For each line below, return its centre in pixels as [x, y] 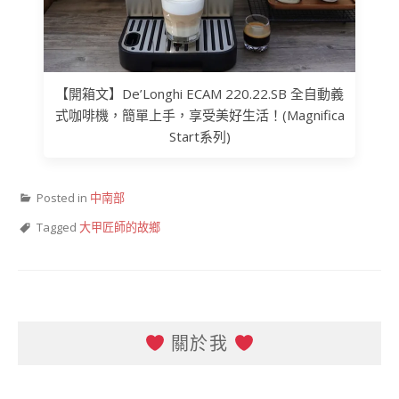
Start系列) [199, 136]
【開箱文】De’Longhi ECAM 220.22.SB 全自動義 [199, 93]
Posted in [63, 197]
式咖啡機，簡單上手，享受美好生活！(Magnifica [199, 114]
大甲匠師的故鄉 [120, 227]
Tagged [58, 227]
